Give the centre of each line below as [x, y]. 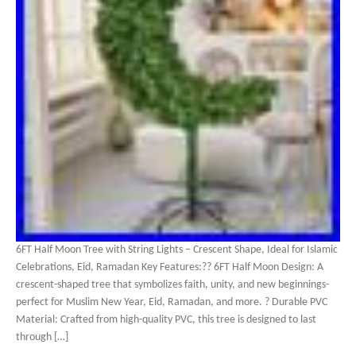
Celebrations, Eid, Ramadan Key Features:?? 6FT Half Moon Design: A [170, 267]
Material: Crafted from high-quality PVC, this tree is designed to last [166, 320]
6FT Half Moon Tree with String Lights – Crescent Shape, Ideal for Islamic [177, 250]
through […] [42, 337]
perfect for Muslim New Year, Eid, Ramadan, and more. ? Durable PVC [172, 302]
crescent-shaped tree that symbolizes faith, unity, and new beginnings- [172, 285]
